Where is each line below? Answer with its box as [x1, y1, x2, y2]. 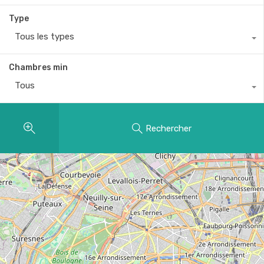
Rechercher [145, 123, 192, 134]
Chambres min [9, 62, 68, 73]
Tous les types [15, 31, 74, 42]
